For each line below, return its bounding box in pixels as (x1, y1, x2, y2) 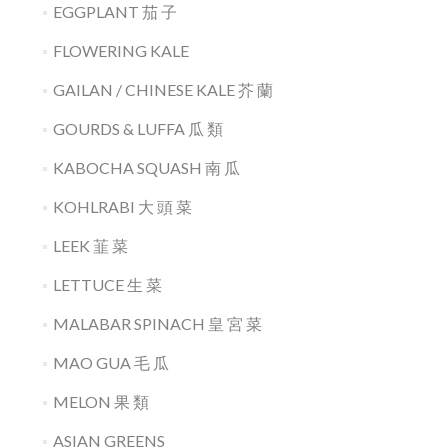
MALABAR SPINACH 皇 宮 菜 (52, 314, 262, 333)
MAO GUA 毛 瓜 (52, 353, 169, 372)
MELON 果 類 (52, 392, 149, 411)
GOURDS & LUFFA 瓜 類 (52, 119, 223, 138)
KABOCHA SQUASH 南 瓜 (52, 158, 240, 177)
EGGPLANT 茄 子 (52, 2, 177, 21)
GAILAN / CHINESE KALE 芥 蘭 (52, 80, 273, 99)
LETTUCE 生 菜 (52, 275, 162, 294)
